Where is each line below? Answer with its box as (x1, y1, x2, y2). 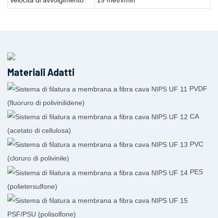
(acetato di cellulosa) (7, 127, 71, 135)
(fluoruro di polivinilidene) (7, 98, 85, 107)
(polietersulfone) (7, 182, 57, 190)
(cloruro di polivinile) (7, 154, 69, 163)
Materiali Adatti (7, 66, 74, 78)
